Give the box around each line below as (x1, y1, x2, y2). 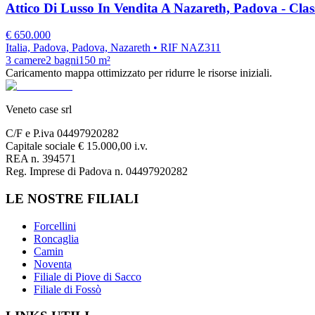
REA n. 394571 (6, 153, 76, 165)
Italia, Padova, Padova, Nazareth (6, 41, 150, 54)
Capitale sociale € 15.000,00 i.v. (6, 140, 148, 153)
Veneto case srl (6, 103, 72, 116)
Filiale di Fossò (34, 283, 101, 295)
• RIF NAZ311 (153, 41, 221, 54)
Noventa (34, 257, 72, 270)
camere (11, 54, 46, 67)
